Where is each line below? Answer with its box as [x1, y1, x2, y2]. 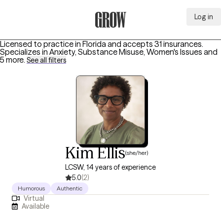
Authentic [57, 184, 82, 192]
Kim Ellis [65, 143, 125, 162]
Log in [194, 12, 213, 21]
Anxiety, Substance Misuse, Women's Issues [49, 47, 202, 57]
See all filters [27, 56, 66, 65]
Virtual [23, 194, 44, 203]
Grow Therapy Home [94, 28, 168, 38]
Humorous [18, 184, 45, 192]
